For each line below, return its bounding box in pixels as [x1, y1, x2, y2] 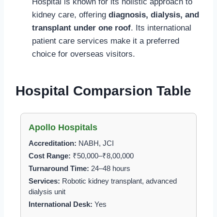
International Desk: [29, 200, 93, 208]
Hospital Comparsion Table [15, 83, 191, 98]
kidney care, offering [32, 10, 108, 19]
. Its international [131, 23, 191, 32]
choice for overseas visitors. [32, 49, 135, 59]
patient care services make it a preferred [32, 36, 179, 46]
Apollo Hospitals [29, 122, 97, 132]
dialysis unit [29, 187, 65, 196]
